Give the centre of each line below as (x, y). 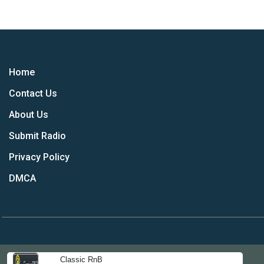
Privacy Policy (39, 157)
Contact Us (33, 93)
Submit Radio (37, 136)
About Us (29, 115)
